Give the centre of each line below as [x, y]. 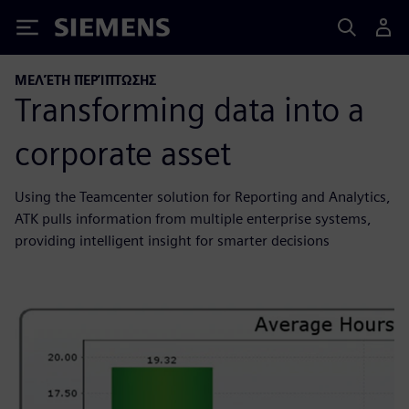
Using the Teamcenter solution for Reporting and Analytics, [203, 196]
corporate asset [123, 153]
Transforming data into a [189, 109]
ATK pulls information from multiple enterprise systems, [193, 218]
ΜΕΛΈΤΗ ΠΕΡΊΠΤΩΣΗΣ [85, 80]
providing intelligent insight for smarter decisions [172, 240]
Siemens [85, 31]
